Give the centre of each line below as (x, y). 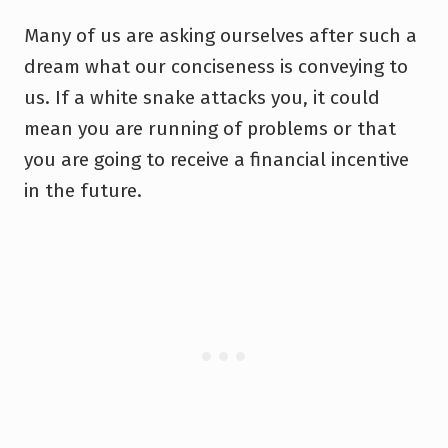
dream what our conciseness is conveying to (216, 66)
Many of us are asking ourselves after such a (220, 35)
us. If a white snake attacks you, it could (202, 97)
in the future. (83, 190)
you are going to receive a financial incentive (216, 159)
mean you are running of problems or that (210, 128)
